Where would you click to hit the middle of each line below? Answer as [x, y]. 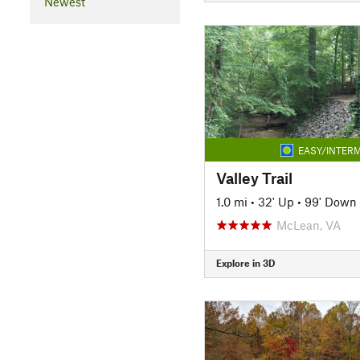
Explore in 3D [245, 263]
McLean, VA [308, 225]
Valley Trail [254, 178]
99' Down [330, 201]
